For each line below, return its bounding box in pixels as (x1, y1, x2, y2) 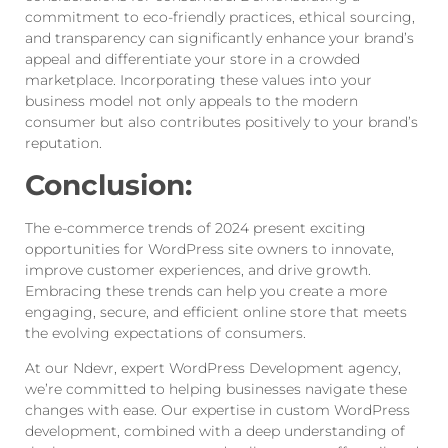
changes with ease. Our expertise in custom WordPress (25, 401, 410, 420)
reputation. (25, 134, 102, 153)
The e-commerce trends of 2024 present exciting (25, 218, 366, 237)
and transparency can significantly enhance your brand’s (25, 29, 414, 48)
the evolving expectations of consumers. (25, 323, 306, 342)
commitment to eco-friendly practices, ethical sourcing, (25, 8, 415, 27)
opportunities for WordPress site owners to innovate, (25, 239, 394, 258)
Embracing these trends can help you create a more (25, 281, 387, 300)
